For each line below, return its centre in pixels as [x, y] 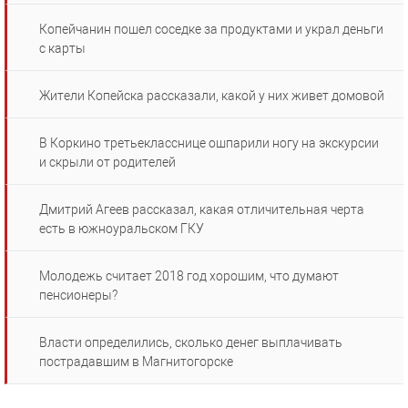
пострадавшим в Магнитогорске [136, 362]
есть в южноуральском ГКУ [122, 229]
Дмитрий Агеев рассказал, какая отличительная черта [202, 210]
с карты [62, 49]
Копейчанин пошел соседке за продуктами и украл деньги [211, 30]
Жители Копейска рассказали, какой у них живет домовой [212, 96]
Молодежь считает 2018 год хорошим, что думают [189, 276]
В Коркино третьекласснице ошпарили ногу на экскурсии [209, 143]
